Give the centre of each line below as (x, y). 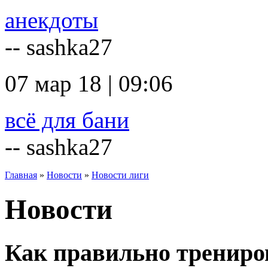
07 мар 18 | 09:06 (89, 83)
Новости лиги (120, 175)
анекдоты (51, 20)
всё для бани (67, 120)
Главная (21, 175)
